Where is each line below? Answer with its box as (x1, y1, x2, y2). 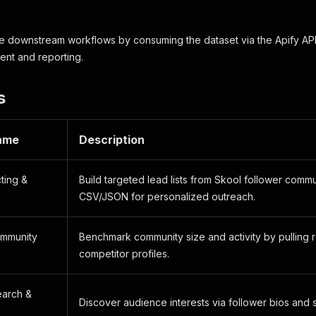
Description (79, 133, 145, 147)
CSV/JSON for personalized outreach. (79, 190, 255, 202)
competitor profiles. (79, 248, 169, 260)
